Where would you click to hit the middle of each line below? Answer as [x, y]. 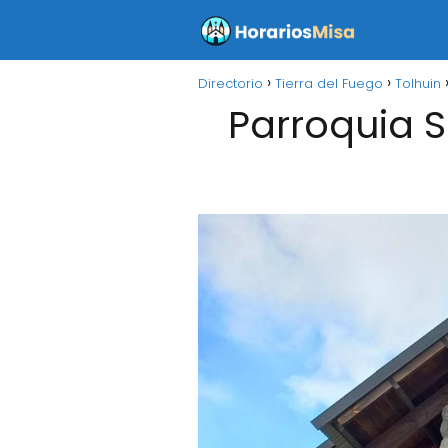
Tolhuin [418, 83]
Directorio [230, 83]
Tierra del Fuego [329, 83]
